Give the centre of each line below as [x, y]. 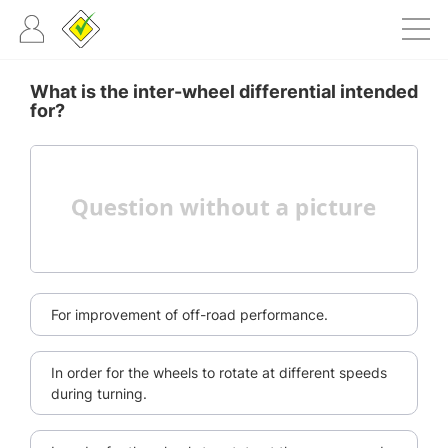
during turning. [99, 394]
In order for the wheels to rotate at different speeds [219, 373]
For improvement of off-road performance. [189, 315]
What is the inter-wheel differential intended [224, 91]
